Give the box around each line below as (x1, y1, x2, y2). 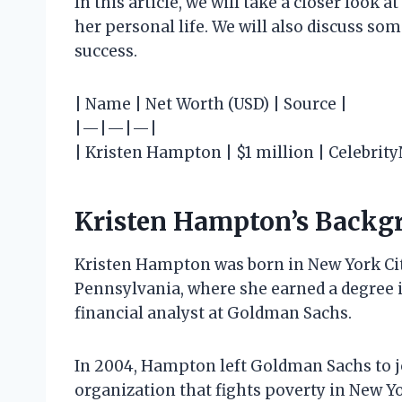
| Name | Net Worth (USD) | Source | (74, 94, 347, 115)
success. (74, 41, 137, 62)
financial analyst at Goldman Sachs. (74, 303, 352, 324)
